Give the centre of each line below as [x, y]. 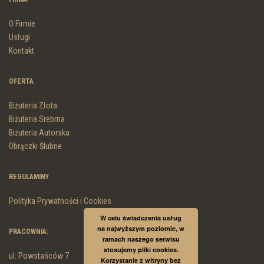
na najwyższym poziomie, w [141, 228]
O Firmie [22, 24]
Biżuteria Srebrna [37, 119]
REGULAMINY [29, 177]
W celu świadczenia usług [141, 218]
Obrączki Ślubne [35, 146]
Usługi [19, 37]
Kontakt [22, 51]
